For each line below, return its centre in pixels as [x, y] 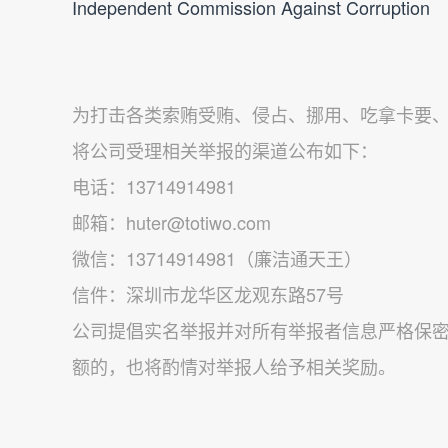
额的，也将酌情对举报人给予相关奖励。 [234, 365]
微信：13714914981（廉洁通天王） [217, 257]
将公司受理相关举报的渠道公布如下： [225, 149]
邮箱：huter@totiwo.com [171, 221]
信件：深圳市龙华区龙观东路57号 [210, 293]
